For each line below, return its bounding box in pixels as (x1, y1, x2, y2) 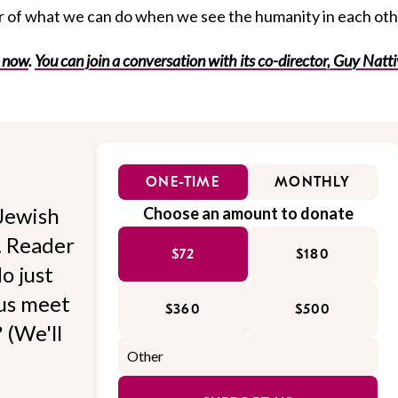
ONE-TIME (146, 173, 220, 190)
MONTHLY (275, 173, 351, 190)
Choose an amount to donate (142, 203, 354, 223)
